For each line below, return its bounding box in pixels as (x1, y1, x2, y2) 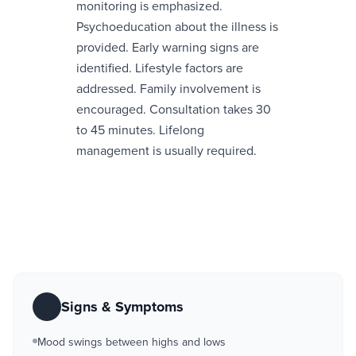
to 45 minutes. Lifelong (76, 122, 204, 138)
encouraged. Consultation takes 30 (76, 102, 271, 118)
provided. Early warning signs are (76, 40, 259, 56)
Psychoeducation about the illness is (76, 19, 278, 35)
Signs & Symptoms (61, 298, 184, 315)
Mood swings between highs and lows (37, 335, 226, 349)
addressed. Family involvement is (76, 81, 261, 97)
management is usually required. (76, 143, 257, 159)
